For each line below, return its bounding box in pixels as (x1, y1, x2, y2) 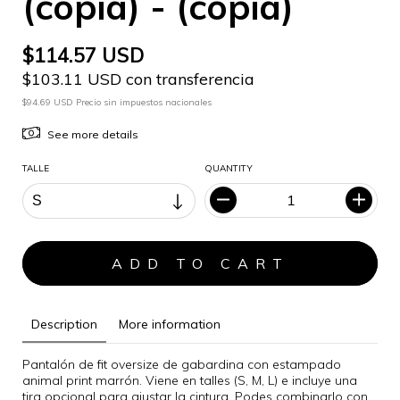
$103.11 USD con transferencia (22, 68, 254, 89)
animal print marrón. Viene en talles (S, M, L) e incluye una (22, 371, 357, 388)
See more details (46, 127, 138, 141)
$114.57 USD (22, 42, 145, 68)
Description (31, 315, 97, 332)
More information (119, 315, 221, 332)
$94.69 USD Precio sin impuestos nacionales (22, 96, 212, 108)
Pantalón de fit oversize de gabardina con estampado (22, 355, 341, 372)
